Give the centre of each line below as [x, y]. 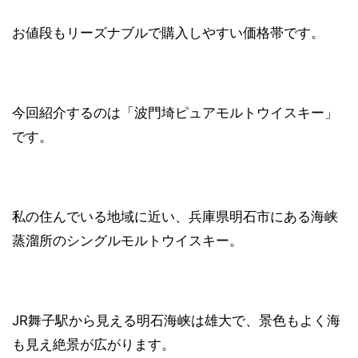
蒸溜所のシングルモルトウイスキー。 [127, 241]
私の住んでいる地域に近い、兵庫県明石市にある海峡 [175, 217]
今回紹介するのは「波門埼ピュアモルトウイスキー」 [175, 113]
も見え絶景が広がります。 [93, 345]
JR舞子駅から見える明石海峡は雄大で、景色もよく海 [176, 321]
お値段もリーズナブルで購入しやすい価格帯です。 [168, 33]
